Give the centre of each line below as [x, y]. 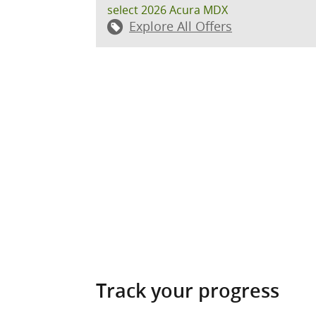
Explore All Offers [181, 26]
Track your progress [188, 291]
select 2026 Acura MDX [168, 10]
